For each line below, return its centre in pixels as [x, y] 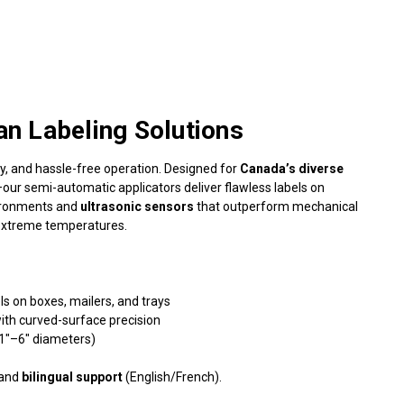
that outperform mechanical [276, 206]
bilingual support [73, 376]
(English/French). [173, 376]
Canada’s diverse [292, 168]
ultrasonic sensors [138, 206]
